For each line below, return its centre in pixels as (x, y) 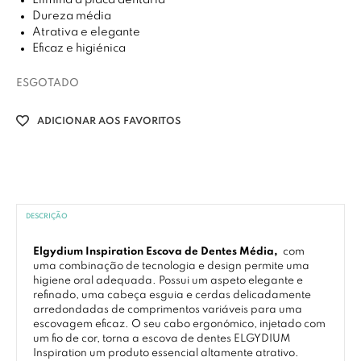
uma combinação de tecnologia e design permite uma (171, 266)
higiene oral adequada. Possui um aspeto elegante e (168, 281)
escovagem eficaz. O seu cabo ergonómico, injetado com (179, 324)
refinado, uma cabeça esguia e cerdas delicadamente (172, 295)
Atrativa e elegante (86, 32)
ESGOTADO (48, 83)
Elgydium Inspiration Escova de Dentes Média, (157, 252)
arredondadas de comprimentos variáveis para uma (168, 310)
